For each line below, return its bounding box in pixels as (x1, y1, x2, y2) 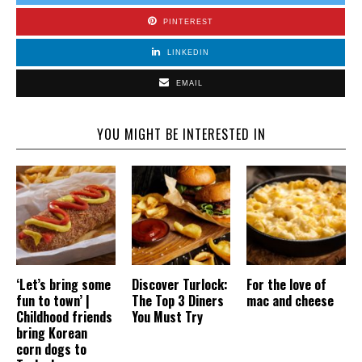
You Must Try (131, 306, 203, 326)
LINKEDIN (167, 48, 209, 57)
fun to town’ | (16, 290, 90, 310)
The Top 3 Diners (131, 290, 224, 310)
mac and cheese (246, 290, 335, 310)
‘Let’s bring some (16, 274, 111, 294)
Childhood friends (16, 306, 112, 326)
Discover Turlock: (131, 274, 228, 294)
